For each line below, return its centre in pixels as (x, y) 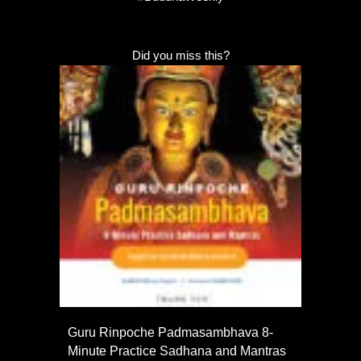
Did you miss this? (180, 55)
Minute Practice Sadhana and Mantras (177, 351)
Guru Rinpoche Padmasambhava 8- (170, 332)
